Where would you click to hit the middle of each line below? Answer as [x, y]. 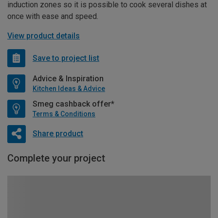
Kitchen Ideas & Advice [69, 89]
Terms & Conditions [64, 114]
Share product [58, 134]
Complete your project [56, 158]
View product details [44, 36]
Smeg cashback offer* [73, 104]
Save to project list [66, 58]
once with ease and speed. [53, 17]
